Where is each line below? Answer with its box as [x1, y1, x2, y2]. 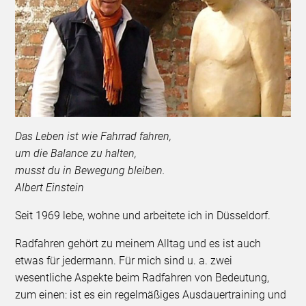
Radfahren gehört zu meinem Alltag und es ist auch [15, 236, 262, 250]
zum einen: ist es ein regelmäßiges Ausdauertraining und [15, 288, 287, 301]
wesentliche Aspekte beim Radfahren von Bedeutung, [15, 270, 270, 284]
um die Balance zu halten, [15, 146, 137, 160]
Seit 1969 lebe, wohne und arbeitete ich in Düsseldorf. [15, 208, 271, 222]
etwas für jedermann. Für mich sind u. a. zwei [15, 253, 233, 267]
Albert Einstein [15, 180, 85, 194]
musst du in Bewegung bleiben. [15, 163, 166, 177]
